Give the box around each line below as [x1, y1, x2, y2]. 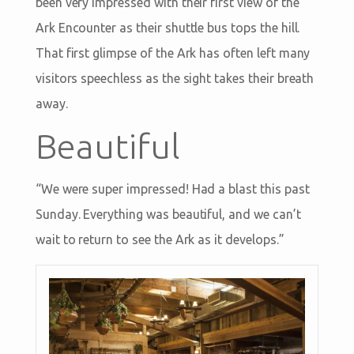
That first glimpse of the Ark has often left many [35, 46, 311, 61]
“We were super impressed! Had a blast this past [35, 182, 310, 197]
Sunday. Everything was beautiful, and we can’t [35, 207, 301, 222]
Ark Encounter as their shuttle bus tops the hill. [35, 21, 300, 36]
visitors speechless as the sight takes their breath [35, 71, 314, 86]
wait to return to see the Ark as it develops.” [35, 232, 284, 247]
